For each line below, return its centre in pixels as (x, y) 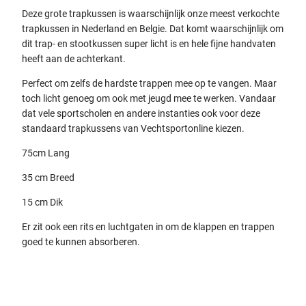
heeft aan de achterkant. (74, 58)
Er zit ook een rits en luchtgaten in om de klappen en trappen (148, 226)
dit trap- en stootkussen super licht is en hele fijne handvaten (149, 43)
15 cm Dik (42, 202)
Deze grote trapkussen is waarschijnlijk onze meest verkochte (151, 13)
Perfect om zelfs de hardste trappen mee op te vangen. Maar (149, 83)
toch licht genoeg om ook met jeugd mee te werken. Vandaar (149, 98)
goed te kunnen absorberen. (81, 241)
